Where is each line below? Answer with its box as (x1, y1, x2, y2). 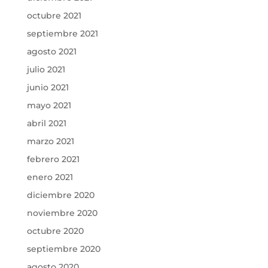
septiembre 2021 (26, 28, 98, 39)
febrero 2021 (26, 154, 80, 165)
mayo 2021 (26, 100, 71, 111)
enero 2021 (26, 172, 73, 183)
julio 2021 (26, 64, 65, 75)
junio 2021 (26, 82, 69, 93)
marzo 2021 (26, 136, 74, 147)
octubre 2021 (26, 10, 81, 22)
